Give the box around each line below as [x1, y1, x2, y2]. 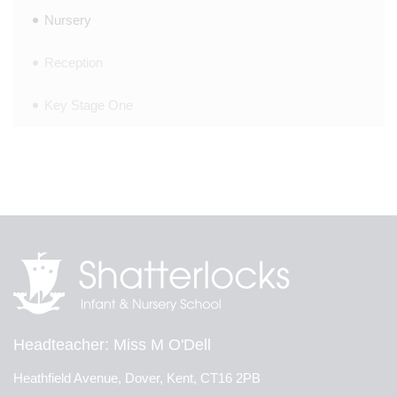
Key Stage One [44, 97, 133, 113]
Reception [44, 55, 103, 70]
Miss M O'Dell [109, 336, 211, 354]
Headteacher [13, 336, 105, 354]
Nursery [44, 12, 91, 27]
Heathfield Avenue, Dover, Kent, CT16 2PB [13, 370, 261, 385]
